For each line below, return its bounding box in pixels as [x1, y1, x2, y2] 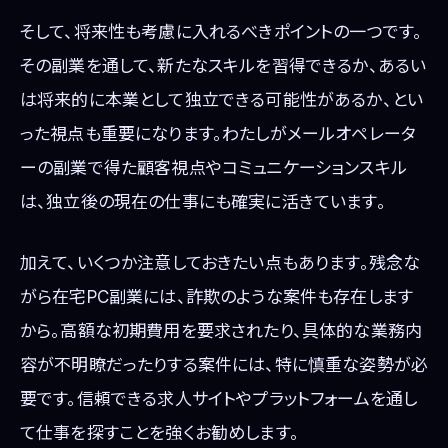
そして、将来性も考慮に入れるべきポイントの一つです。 [20, 22, 423, 43]
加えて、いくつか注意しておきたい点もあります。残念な [20, 253, 421, 274]
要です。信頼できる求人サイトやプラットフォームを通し [20, 389, 418, 410]
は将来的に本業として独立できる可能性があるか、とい [20, 90, 423, 111]
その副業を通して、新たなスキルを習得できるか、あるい [20, 56, 427, 77]
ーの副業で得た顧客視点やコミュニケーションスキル [20, 158, 407, 179]
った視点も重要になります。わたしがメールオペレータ [20, 124, 417, 145]
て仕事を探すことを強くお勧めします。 [20, 423, 299, 444]
